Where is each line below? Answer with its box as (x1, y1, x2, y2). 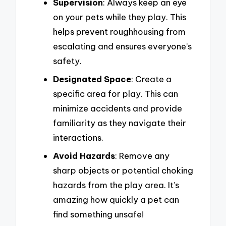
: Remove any (115, 150, 169, 161)
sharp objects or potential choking (53, 164, 193, 176)
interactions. (53, 132, 103, 143)
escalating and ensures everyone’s (53, 41, 192, 52)
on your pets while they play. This (53, 12, 186, 23)
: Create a (131, 74, 172, 84)
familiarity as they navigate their (53, 118, 186, 128)
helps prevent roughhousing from (53, 26, 186, 37)
